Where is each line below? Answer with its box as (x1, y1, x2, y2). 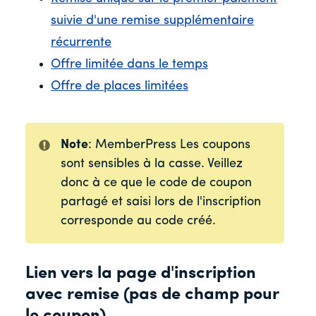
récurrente (51, 36, 111, 50)
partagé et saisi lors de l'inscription (60, 195, 261, 209)
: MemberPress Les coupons (87, 138, 250, 152)
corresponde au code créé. (60, 214, 216, 229)
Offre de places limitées (51, 80, 188, 94)
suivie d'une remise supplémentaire (51, 14, 254, 28)
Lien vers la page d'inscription (25, 265, 256, 283)
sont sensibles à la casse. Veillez (60, 157, 243, 171)
